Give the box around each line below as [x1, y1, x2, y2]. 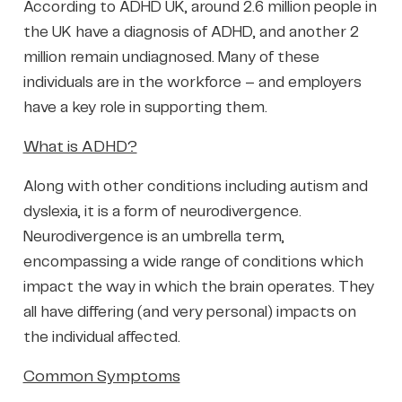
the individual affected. [22, 329, 180, 345]
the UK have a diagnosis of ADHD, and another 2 [22, 24, 359, 39]
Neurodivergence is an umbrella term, [22, 229, 284, 244]
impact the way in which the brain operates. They [22, 279, 374, 294]
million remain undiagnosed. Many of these [22, 49, 319, 65]
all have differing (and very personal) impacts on [22, 304, 356, 319]
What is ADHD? [22, 138, 137, 155]
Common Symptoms [22, 368, 180, 385]
